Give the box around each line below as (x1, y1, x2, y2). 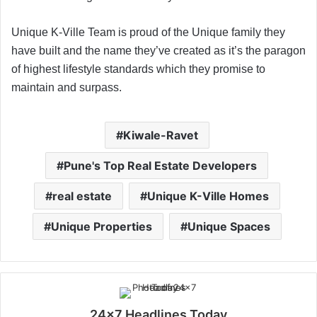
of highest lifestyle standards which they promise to (11, 62, 265, 75)
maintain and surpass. (11, 81, 122, 93)
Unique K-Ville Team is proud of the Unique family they (11, 25, 285, 38)
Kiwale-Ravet (122, 127, 198, 142)
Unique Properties (50, 219, 152, 234)
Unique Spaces (187, 219, 270, 234)
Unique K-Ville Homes (146, 188, 269, 203)
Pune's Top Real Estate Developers (64, 158, 257, 173)
